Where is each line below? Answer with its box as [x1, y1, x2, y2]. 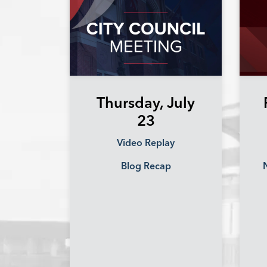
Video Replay [117, 136, 175, 149]
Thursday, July [97, 94, 195, 112]
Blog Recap [120, 160, 171, 172]
